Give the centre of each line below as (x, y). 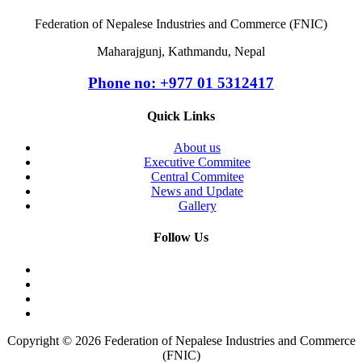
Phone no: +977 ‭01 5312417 (181, 82)
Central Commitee (197, 177)
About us (197, 148)
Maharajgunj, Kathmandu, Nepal (181, 51)
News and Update (197, 192)
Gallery (197, 206)
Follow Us (181, 238)
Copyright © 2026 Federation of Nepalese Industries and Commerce (181, 340)
